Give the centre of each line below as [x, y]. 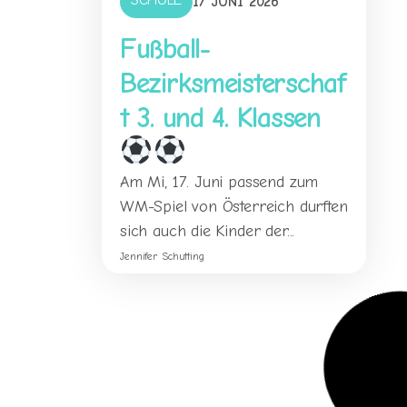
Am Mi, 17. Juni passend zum [219, 183]
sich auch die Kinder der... [208, 232]
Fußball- [165, 49]
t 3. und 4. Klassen [220, 118]
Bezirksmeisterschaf [233, 84]
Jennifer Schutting [162, 257]
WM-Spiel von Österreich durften [234, 207]
